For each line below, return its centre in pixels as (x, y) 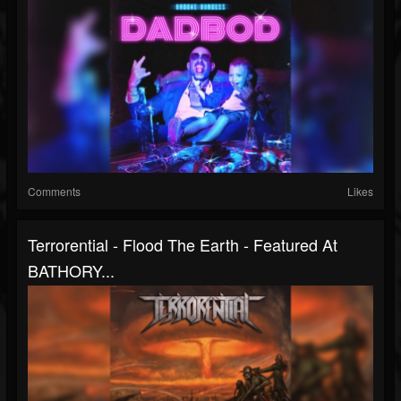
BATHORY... (71, 271)
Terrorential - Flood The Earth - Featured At (183, 245)
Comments (54, 192)
